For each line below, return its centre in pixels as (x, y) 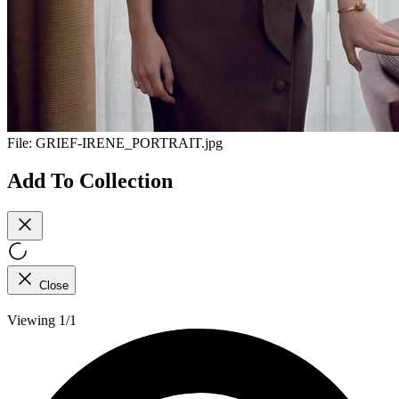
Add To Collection (90, 180)
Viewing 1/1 (42, 320)
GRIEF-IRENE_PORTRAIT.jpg (129, 143)
